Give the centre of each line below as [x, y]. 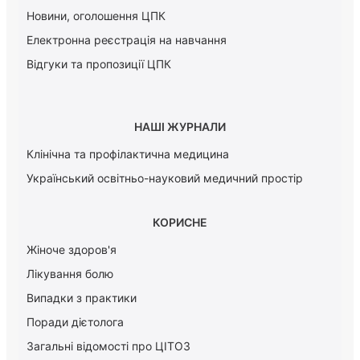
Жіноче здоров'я [72, 250]
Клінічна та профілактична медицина [128, 154]
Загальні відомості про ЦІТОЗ [108, 346]
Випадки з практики [82, 298]
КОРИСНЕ [180, 223]
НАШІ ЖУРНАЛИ [180, 127]
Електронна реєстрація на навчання [127, 39]
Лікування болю [70, 274]
